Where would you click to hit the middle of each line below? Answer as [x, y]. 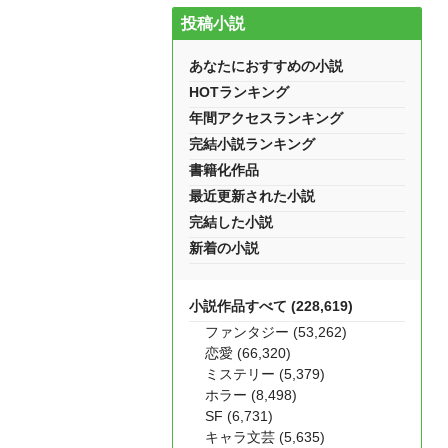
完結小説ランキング [252, 144]
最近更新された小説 [252, 196]
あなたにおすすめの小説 [266, 66]
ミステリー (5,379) [265, 374]
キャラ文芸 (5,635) [265, 437]
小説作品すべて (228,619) [271, 306]
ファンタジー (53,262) [276, 332]
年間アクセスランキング [266, 118]
